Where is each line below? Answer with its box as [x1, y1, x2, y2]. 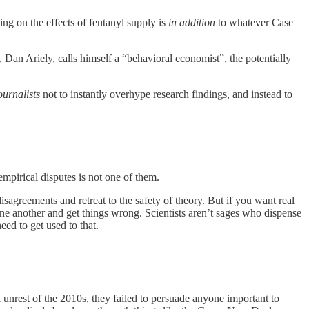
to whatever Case [215, 17, 293, 29]
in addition [168, 17, 215, 29]
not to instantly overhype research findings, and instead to [40, 88, 292, 101]
